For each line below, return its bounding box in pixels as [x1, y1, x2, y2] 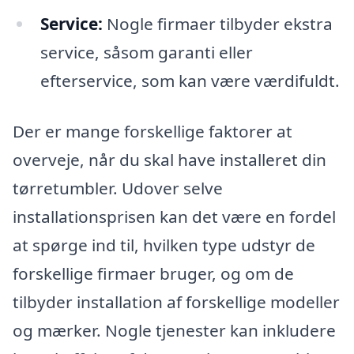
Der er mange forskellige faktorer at [13, 120, 292, 143]
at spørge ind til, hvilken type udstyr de [13, 234, 315, 257]
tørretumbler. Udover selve [13, 177, 223, 200]
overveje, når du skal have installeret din [13, 149, 326, 171]
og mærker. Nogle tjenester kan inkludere [13, 319, 336, 342]
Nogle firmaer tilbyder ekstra [102, 13, 333, 36]
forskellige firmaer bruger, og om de [13, 262, 294, 285]
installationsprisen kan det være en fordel [13, 205, 336, 228]
